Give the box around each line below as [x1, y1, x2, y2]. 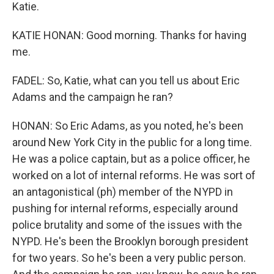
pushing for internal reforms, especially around [12, 202, 238, 215]
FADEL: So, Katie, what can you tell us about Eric [12, 74, 240, 87]
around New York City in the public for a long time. [12, 136, 252, 149]
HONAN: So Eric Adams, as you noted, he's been [12, 119, 243, 132]
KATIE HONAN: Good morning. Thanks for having [12, 29, 246, 42]
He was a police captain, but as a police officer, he [12, 152, 250, 165]
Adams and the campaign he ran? [12, 91, 173, 103]
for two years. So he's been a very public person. [12, 251, 246, 264]
